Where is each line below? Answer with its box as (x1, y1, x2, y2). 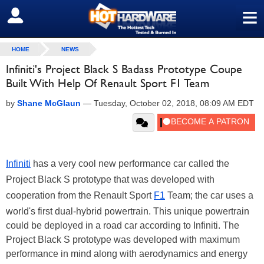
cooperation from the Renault (6, 190, 129, 200)
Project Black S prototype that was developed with (6, 174, 214, 184)
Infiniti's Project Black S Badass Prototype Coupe (6, 62, 242, 76)
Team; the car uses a (165, 190, 253, 200)
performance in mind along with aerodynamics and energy (6, 249, 247, 259)
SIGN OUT (9, 10, 60, 22)
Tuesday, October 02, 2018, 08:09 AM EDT (94, 98, 254, 108)
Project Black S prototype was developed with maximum (6, 235, 240, 245)
